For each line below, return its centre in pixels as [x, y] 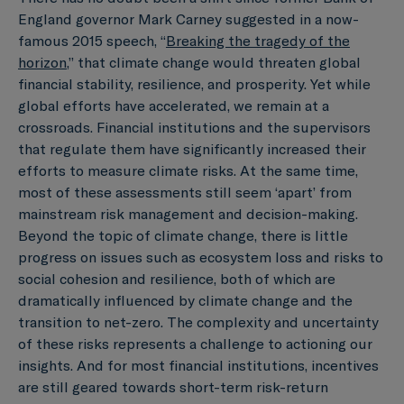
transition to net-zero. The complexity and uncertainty [198, 321]
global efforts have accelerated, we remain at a [174, 105]
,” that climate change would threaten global [214, 62]
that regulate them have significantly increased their [192, 148]
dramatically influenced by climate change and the [185, 300]
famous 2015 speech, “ [92, 40]
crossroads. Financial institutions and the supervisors [194, 127]
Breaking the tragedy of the [258, 40]
